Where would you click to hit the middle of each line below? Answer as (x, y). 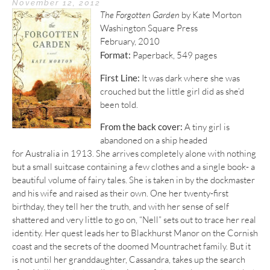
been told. (119, 104)
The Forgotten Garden (140, 15)
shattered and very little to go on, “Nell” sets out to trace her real (134, 219)
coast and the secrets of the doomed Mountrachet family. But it (131, 246)
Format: (115, 55)
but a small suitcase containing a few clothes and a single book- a (133, 166)
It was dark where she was (190, 78)
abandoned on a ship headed (154, 140)
